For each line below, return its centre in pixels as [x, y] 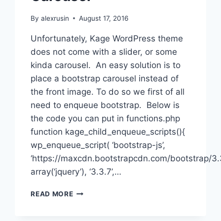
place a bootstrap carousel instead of [105, 78]
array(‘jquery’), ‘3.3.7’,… [76, 171]
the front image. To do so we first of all [108, 92]
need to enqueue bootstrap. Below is [105, 105]
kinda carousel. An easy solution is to [106, 65]
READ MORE [52, 194]
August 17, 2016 [103, 18]
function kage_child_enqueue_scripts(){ [108, 131]
